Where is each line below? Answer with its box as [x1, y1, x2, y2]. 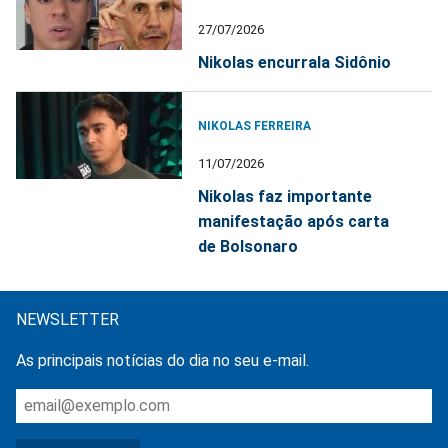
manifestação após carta [198, 211, 390, 231]
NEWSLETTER [16, 309, 119, 329]
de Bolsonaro [198, 236, 299, 256]
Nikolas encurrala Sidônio [198, 52, 392, 72]
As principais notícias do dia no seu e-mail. [16, 350, 309, 370]
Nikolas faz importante [198, 186, 373, 206]
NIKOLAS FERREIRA [198, 118, 312, 133]
